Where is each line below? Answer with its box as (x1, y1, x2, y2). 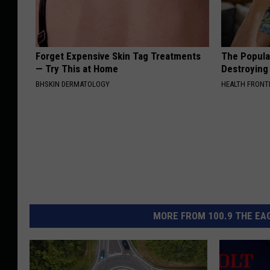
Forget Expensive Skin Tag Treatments (36, 50, 201, 63)
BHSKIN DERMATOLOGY (36, 80, 110, 89)
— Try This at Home (36, 63, 118, 75)
